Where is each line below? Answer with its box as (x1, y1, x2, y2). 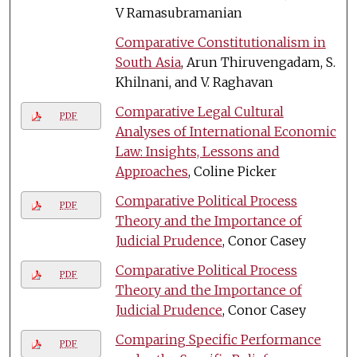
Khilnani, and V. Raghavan (115, 73, 273, 90)
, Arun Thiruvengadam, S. (180, 53, 335, 70)
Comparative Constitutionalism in (115, 33, 326, 50)
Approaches (115, 163, 188, 179)
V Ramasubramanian (115, 4, 242, 21)
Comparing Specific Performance (115, 331, 321, 347)
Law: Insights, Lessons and (115, 143, 280, 159)
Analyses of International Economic (115, 123, 336, 139)
